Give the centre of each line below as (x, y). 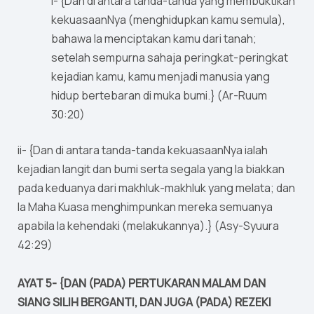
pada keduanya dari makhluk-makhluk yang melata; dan (156, 188)
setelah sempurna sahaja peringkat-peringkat (170, 58)
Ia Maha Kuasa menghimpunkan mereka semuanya (145, 207)
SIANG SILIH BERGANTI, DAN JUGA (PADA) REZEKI (144, 302)
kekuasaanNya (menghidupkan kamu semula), (168, 20)
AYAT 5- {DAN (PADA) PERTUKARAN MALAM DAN (142, 284)
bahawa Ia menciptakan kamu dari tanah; (154, 39)
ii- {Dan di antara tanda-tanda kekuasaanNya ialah (143, 150)
